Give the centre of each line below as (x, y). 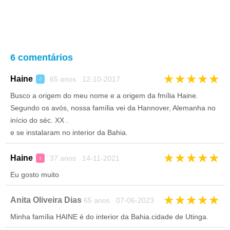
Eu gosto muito (35, 175)
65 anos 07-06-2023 (118, 200)
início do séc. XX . (39, 120)
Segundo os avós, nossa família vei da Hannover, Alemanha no (113, 108)
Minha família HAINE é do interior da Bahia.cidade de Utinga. (109, 217)
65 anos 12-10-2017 (84, 79)
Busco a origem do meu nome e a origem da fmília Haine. (104, 95)
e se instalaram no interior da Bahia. (69, 132)
